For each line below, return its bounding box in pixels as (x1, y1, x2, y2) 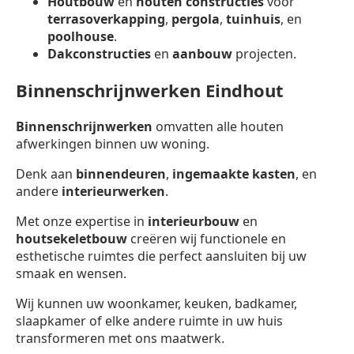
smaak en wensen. (16, 264, 126, 282)
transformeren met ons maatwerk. (16, 329, 224, 347)
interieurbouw (148, 212, 239, 230)
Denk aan (16, 164, 76, 183)
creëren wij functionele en (127, 229, 286, 247)
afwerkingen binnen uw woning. (16, 134, 209, 153)
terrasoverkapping (47, 9, 165, 28)
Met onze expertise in (16, 212, 148, 230)
